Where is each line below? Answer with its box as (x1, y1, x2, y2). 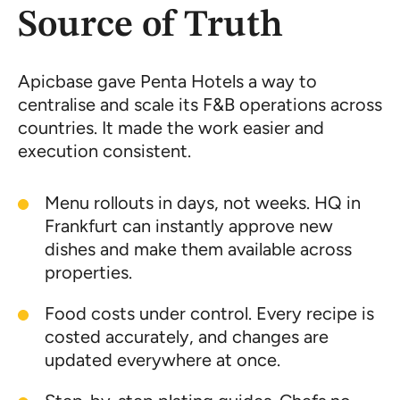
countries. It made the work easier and (18, 116, 324, 138)
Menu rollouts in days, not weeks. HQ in (45, 191, 361, 213)
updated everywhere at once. (45, 348, 280, 371)
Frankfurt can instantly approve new (45, 214, 333, 237)
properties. (45, 261, 132, 283)
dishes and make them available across (45, 237, 352, 260)
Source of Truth (18, 6, 283, 45)
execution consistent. (18, 139, 191, 162)
